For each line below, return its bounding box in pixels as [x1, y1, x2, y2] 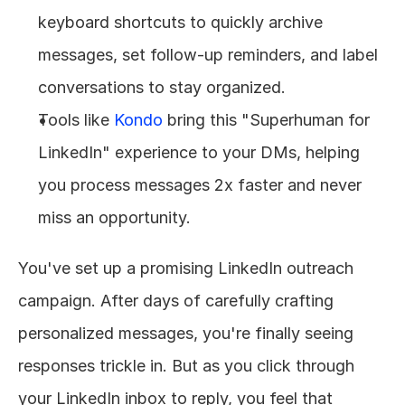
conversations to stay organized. [38, 78, 286, 97]
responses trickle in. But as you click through [18, 356, 354, 375]
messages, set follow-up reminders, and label [38, 45, 378, 64]
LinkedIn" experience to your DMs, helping [38, 143, 360, 162]
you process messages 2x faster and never [38, 175, 362, 194]
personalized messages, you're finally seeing [18, 324, 353, 343]
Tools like [38, 110, 114, 129]
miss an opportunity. [38, 208, 191, 227]
